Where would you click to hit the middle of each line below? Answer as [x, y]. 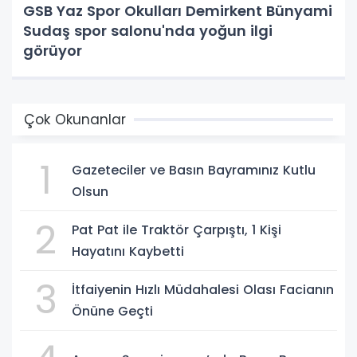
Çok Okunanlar [75, 119]
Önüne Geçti [112, 311]
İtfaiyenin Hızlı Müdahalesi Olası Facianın [203, 289]
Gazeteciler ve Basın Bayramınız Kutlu [194, 170]
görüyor [53, 50]
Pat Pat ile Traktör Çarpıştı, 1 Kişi [177, 229]
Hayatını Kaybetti [128, 251]
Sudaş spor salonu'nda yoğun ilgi [148, 30]
